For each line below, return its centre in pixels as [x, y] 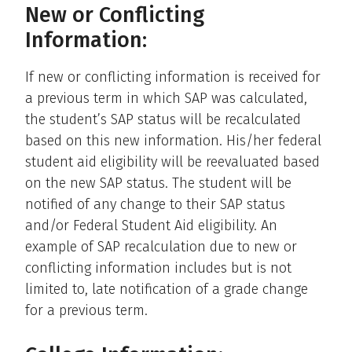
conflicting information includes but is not [158, 268]
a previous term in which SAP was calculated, [166, 98]
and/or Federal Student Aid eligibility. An [151, 225]
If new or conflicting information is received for [173, 77]
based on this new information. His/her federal [173, 140]
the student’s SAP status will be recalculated [163, 119]
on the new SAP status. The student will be [158, 183]
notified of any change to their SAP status [155, 204]
